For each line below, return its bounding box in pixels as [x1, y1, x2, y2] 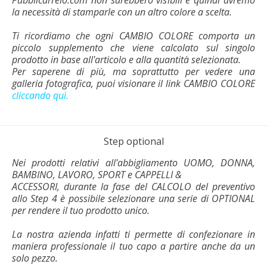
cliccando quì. [12, 88, 69, 102]
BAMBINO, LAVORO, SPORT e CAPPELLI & [12, 167, 182, 181]
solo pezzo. [12, 251, 58, 265]
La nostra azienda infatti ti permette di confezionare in [12, 227, 255, 241]
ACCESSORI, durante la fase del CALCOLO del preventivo [12, 179, 255, 193]
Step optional [103, 134, 164, 148]
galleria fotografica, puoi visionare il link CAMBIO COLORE [12, 76, 255, 90]
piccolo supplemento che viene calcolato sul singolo [12, 41, 255, 54]
